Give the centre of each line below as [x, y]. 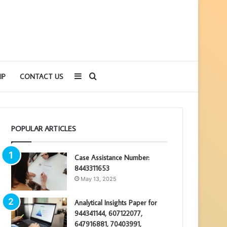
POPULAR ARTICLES [44, 128]
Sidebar [96, 76]
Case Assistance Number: [112, 157]
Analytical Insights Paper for [116, 202]
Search [109, 76]
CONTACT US [41, 76]
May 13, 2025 [99, 179]
